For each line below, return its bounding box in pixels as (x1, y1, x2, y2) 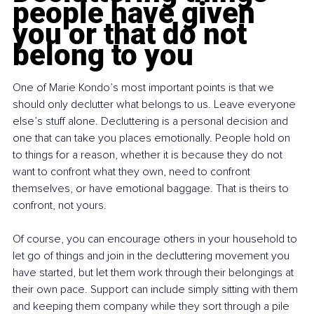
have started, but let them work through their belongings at (13, 266, 296, 280)
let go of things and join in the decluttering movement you (13, 249, 292, 264)
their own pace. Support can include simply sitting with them (13, 282, 301, 297)
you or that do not (13, 17, 254, 52)
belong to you (13, 38, 193, 73)
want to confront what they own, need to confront (13, 165, 253, 179)
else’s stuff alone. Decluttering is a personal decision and (13, 114, 291, 129)
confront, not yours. (13, 198, 107, 213)
